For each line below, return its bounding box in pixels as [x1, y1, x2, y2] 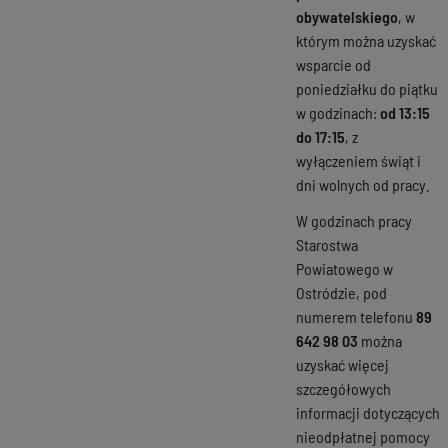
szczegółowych [296, 378, 391, 398]
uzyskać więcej [296, 354, 389, 374]
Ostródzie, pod [296, 282, 387, 302]
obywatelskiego [296, 6, 398, 26]
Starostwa [296, 234, 358, 254]
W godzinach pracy [296, 210, 412, 230]
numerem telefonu [296, 306, 416, 326]
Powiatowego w [296, 258, 393, 278]
